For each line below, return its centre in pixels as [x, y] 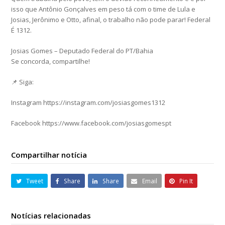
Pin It [186, 181]
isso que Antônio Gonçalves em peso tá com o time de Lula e [103, 9]
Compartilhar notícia [49, 155]
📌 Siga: [23, 82]
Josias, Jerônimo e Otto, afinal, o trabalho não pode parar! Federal [111, 20]
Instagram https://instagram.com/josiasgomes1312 [88, 103]
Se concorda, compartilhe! [51, 62]
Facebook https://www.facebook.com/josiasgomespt [91, 123]
